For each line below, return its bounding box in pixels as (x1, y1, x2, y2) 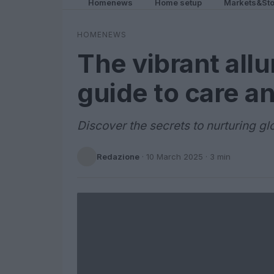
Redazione (97, 151, 139, 161)
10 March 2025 (146, 151, 203, 161)
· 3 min (203, 151, 231, 161)
